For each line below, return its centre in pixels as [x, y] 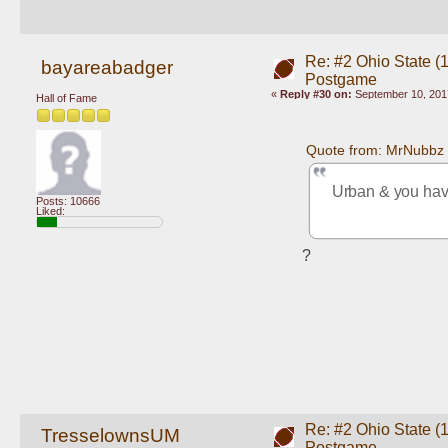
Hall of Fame [66, 98]
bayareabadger [106, 67]
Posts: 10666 [68, 200]
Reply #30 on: [315, 93]
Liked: [50, 210]
